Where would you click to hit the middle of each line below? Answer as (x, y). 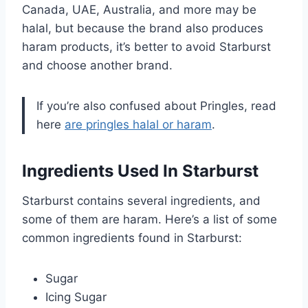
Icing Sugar (76, 297)
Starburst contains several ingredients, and (141, 200)
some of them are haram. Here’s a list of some (150, 219)
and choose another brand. (97, 65)
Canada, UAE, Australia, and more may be (139, 9)
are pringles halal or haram (138, 124)
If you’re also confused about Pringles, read (156, 106)
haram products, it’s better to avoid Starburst (146, 46)
